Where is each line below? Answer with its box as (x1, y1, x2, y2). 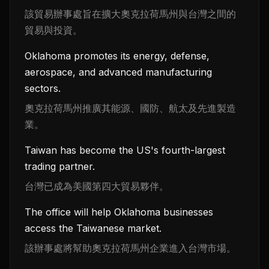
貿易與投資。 (25, 24, 82, 37)
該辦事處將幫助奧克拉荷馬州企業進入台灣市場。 (25, 242, 236, 255)
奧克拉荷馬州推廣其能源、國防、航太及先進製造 (25, 102, 236, 115)
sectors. (25, 82, 61, 95)
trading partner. (25, 160, 95, 173)
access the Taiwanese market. (25, 222, 162, 235)
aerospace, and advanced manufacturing (25, 66, 212, 79)
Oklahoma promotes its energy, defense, (25, 50, 210, 62)
